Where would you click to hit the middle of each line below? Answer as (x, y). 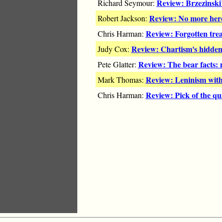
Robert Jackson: (123, 18)
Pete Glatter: (118, 64)
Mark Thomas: (121, 80)
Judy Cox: (114, 49)
